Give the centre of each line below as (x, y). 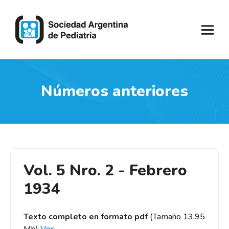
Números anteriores (114, 91)
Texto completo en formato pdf (86, 217)
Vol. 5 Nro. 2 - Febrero (105, 170)
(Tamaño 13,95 (176, 217)
